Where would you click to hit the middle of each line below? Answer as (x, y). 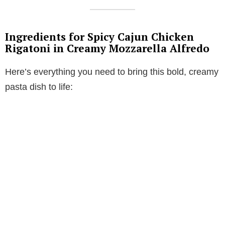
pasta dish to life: (39, 87)
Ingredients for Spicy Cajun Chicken (99, 37)
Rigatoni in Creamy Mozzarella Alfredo (107, 48)
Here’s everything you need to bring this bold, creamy (112, 72)
